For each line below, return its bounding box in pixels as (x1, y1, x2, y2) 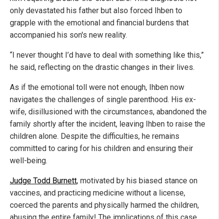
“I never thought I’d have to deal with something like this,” (10, 50, 204, 60)
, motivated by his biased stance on (77, 175, 197, 185)
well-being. (10, 155, 47, 165)
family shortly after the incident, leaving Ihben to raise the (10, 119, 205, 129)
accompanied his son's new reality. (10, 30, 127, 40)
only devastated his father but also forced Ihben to (10, 5, 182, 15)
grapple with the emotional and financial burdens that (10, 18, 189, 27)
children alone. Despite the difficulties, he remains (10, 131, 179, 141)
